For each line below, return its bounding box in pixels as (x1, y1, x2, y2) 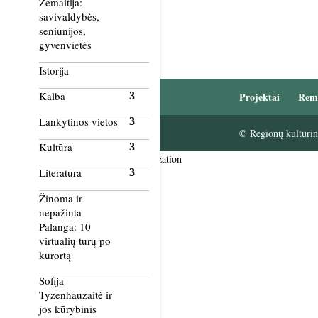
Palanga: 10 (39, 219, 91, 234)
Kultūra (39, 140, 72, 154)
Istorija (39, 63, 69, 77)
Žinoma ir (39, 191, 82, 205)
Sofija (39, 273, 64, 287)
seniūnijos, (39, 23, 86, 38)
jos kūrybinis (39, 302, 97, 316)
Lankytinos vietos (39, 114, 118, 128)
